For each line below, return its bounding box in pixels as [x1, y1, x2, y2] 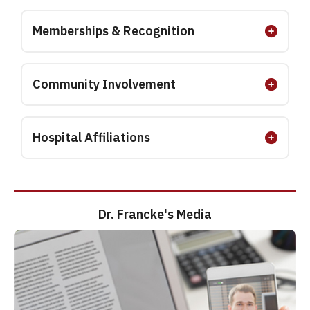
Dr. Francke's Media [98, 206, 212, 222]
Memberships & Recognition [33, 23, 194, 39]
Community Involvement [33, 76, 176, 92]
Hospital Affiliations [33, 129, 150, 145]
